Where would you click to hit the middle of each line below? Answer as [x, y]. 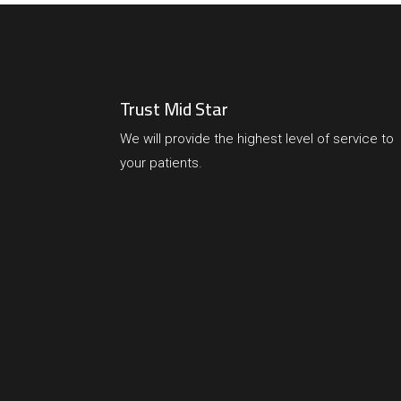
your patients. [162, 163]
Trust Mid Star [175, 109]
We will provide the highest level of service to [257, 139]
